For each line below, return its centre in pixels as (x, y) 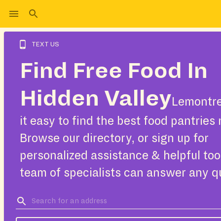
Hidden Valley (96, 99)
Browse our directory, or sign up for (114, 138)
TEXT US (45, 44)
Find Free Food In (114, 71)
